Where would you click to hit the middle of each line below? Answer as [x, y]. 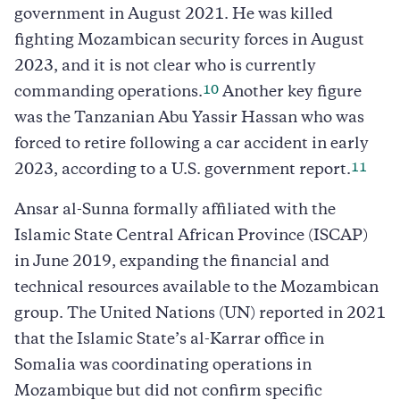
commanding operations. [108, 92]
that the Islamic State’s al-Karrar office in [169, 340]
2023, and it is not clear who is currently [165, 67]
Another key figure [290, 92]
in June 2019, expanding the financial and [172, 262]
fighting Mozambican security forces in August [189, 41]
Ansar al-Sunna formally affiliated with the [175, 210]
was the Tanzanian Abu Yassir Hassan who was [189, 118]
